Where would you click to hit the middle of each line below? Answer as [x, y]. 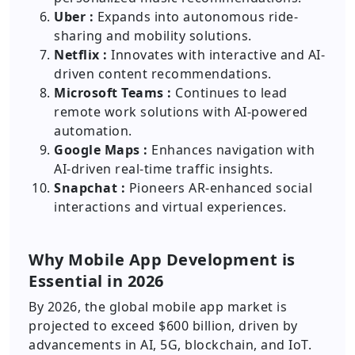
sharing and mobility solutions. [153, 36]
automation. [93, 131]
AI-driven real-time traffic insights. [164, 169]
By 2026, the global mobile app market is [158, 307]
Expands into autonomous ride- [196, 17]
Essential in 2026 [96, 281]
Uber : [74, 17]
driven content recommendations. [163, 74]
